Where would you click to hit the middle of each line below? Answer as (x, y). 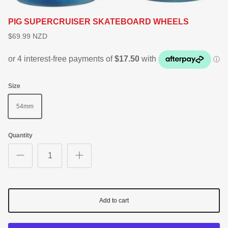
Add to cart (114, 200)
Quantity (20, 135)
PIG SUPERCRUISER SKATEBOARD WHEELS (98, 21)
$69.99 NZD (28, 36)
